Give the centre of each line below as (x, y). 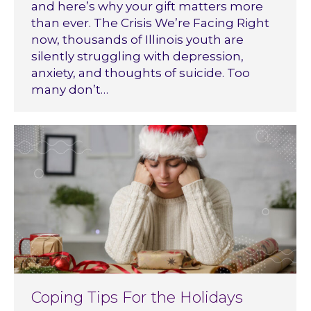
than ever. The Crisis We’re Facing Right (150, 23)
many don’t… (70, 89)
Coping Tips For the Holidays (137, 297)
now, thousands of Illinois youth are (137, 39)
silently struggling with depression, (137, 56)
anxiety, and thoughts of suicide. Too (141, 73)
